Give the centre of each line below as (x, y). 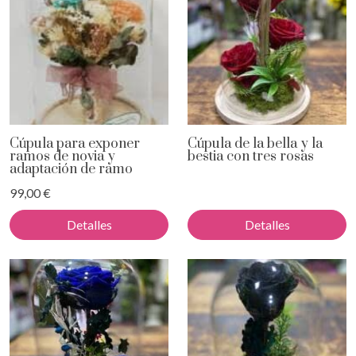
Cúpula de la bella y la (255, 144)
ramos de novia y (62, 157)
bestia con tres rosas (251, 157)
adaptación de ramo (71, 170)
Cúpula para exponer (75, 144)
